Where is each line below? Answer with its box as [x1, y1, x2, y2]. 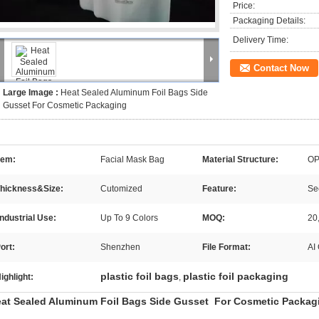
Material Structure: [202, 155, 278, 164]
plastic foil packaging [183, 271, 288, 282]
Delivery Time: [233, 35, 288, 45]
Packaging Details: [233, 16, 305, 26]
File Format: [202, 242, 251, 252]
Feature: [202, 184, 236, 194]
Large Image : [3, 88, 61, 98]
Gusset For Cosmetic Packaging [3, 100, 127, 110]
